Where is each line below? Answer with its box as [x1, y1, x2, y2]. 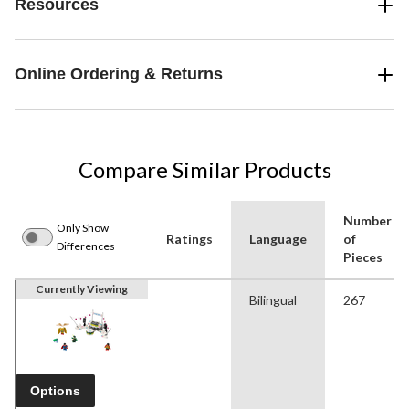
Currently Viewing [36, 282, 128, 297]
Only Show [57, 221, 109, 236]
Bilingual [249, 292, 297, 309]
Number [343, 213, 392, 229]
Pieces [343, 249, 383, 266]
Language [249, 231, 307, 247]
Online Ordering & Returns [15, 65, 223, 84]
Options [30, 383, 80, 399]
